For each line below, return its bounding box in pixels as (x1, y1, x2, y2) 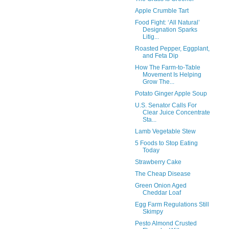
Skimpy (142, 208, 163, 215)
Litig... (142, 33, 159, 40)
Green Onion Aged (134, 181, 187, 189)
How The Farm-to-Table (134, 63, 200, 71)
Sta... (142, 116, 156, 123)
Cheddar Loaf (142, 189, 181, 196)
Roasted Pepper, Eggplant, (134, 44, 210, 52)
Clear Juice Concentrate (142, 108, 210, 116)
